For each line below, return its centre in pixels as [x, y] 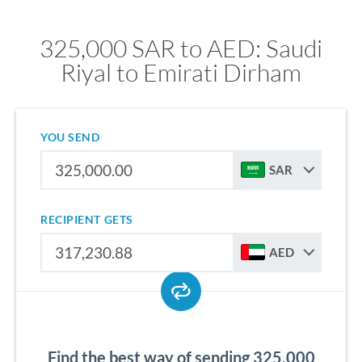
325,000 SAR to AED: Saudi [181, 48]
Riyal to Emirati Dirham [181, 72]
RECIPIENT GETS [87, 219]
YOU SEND [70, 137]
